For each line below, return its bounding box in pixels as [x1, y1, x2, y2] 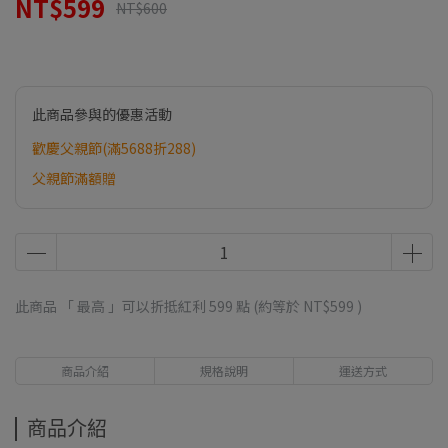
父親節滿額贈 [32, 168, 116, 188]
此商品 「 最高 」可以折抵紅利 [15, 296, 209, 316]
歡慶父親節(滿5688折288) [32, 138, 196, 158]
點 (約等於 [233, 296, 303, 316]
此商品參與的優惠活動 [32, 104, 172, 124]
